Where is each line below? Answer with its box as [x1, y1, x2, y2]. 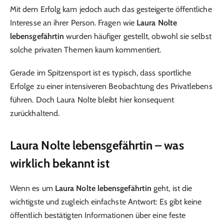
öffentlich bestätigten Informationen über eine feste [10, 210, 186, 220]
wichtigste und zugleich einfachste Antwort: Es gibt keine [10, 196, 202, 206]
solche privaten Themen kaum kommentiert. [10, 44, 161, 54]
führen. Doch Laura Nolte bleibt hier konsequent [10, 95, 174, 105]
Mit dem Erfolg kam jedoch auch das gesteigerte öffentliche [10, 4, 212, 14]
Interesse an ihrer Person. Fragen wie [10, 17, 137, 27]
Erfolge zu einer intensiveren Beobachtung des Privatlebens [10, 81, 212, 91]
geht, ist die [151, 183, 192, 193]
